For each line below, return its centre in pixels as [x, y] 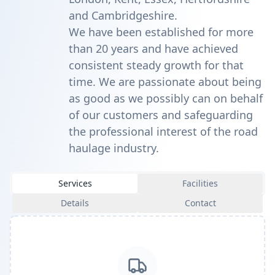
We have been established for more [161, 32]
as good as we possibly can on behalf [166, 98]
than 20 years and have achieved [153, 48]
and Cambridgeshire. [123, 15]
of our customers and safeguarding [161, 115]
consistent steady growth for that [156, 65]
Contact [200, 203]
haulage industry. [114, 148]
